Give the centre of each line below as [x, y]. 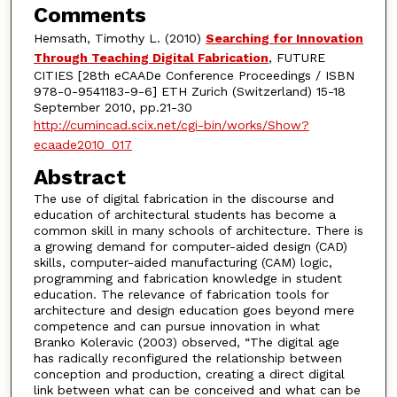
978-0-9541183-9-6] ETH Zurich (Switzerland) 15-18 [189, 91]
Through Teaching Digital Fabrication [151, 57]
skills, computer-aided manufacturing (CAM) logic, [183, 263]
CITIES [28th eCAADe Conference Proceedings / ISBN [194, 75]
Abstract [79, 178]
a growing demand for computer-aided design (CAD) [190, 247]
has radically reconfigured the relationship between [187, 358]
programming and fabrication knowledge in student [187, 279]
